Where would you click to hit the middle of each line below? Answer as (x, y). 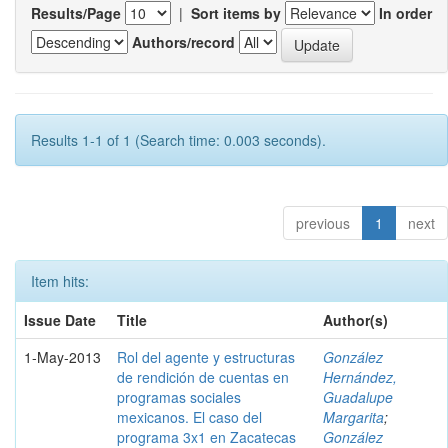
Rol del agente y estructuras (206, 356)
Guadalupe (358, 396)
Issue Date (60, 319)
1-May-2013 (62, 356)
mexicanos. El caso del (189, 416)
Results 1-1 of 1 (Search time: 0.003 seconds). (178, 139)
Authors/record (183, 42)
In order (405, 12)
